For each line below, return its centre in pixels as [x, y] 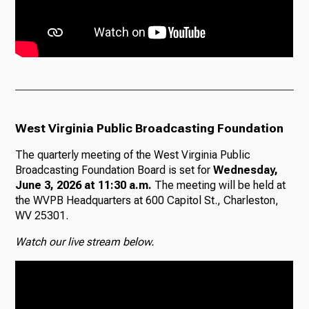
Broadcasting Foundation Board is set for [114, 170]
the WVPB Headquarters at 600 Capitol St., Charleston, [147, 200]
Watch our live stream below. [85, 242]
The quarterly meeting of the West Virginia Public [133, 155]
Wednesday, [246, 170]
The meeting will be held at [219, 185]
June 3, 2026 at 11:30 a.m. [84, 185]
